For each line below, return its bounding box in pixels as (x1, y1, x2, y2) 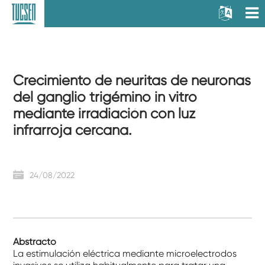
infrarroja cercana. (13, 122, 132, 138)
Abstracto (13, 236, 57, 247)
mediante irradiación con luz (13, 105, 196, 122)
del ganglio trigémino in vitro (13, 89, 198, 105)
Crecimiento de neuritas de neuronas (13, 72, 251, 89)
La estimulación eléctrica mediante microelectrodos (13, 248, 237, 259)
